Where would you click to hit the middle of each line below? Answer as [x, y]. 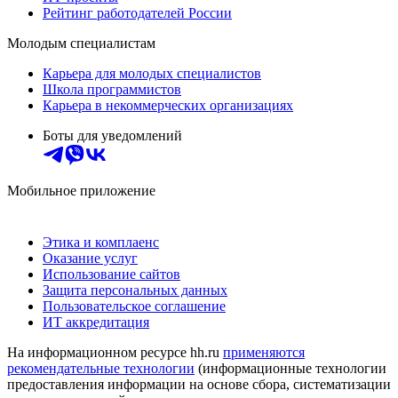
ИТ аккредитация [96, 322]
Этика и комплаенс [101, 242]
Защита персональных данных [135, 290]
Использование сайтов [111, 274]
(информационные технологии [291, 368]
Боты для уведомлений [112, 135]
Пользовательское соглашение [134, 306]
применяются [264, 352]
